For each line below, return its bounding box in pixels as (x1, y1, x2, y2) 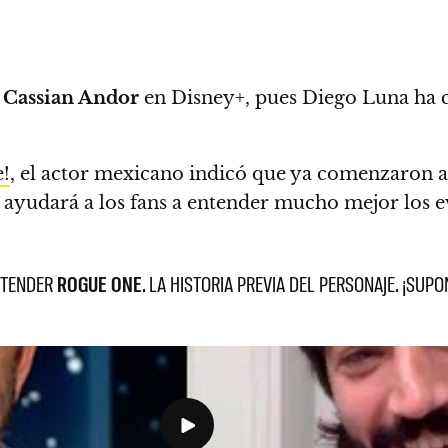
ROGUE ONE (57, 269, 143, 296)
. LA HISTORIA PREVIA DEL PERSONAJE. (142, 269, 403, 296)
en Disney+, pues (139, 87, 302, 109)
